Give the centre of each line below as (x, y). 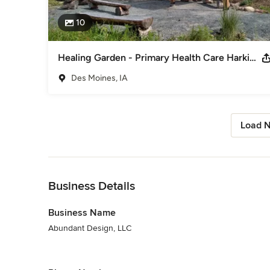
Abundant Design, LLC (90, 228)
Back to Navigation (83, 163)
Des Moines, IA (99, 78)
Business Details (92, 186)
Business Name (82, 212)
